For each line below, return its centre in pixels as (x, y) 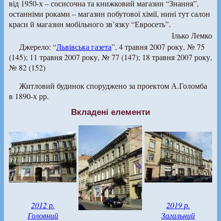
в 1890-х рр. (29, 96)
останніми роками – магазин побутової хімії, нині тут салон (110, 14)
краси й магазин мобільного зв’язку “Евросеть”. (90, 24)
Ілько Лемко (192, 36)
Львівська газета (84, 47)
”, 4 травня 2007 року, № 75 (158, 47)
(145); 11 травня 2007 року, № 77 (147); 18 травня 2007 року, (110, 57)
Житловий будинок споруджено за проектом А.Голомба (113, 86)
